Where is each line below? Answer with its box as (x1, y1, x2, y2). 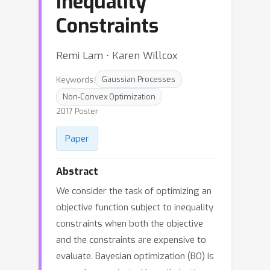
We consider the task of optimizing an (56, 185, 212, 197)
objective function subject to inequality (56, 201, 213, 213)
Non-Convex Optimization (63, 92, 155, 102)
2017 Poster (56, 106, 98, 116)
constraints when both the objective (56, 218, 203, 230)
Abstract (56, 165, 98, 178)
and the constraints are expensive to (56, 234, 206, 246)
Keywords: (56, 74, 95, 85)
